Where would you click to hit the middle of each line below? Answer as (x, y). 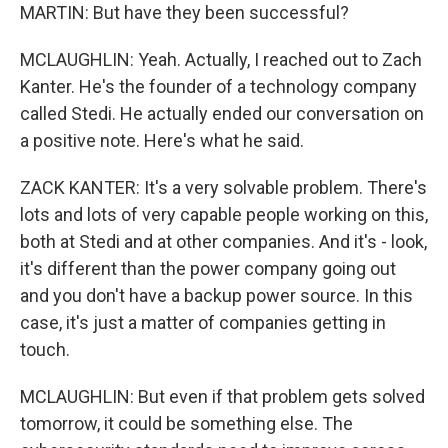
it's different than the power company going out (208, 268)
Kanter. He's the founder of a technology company (218, 86)
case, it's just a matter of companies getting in (203, 322)
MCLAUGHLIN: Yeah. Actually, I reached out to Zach (221, 59)
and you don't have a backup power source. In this (216, 295)
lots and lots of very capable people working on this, (224, 214)
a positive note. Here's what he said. (162, 140)
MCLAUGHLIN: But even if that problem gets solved (222, 396)
